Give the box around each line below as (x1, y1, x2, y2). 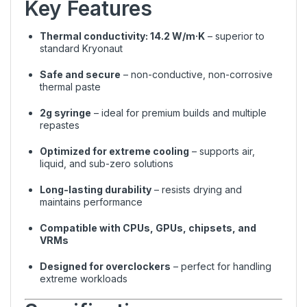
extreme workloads (40, 272, 127, 284)
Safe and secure (40, 68, 121, 80)
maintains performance (40, 195, 143, 208)
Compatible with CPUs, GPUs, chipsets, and (40, 221, 256, 234)
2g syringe (40, 106, 91, 119)
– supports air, (189, 145, 255, 157)
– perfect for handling (171, 260, 271, 272)
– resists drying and (151, 183, 242, 195)
